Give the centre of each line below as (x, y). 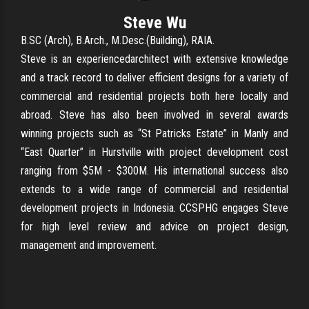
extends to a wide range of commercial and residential (154, 189)
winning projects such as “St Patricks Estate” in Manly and (154, 133)
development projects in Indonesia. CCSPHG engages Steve (154, 208)
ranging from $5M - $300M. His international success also (154, 170)
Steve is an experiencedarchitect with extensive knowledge (154, 59)
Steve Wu (154, 22)
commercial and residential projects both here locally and (154, 96)
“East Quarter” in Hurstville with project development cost (154, 152)
